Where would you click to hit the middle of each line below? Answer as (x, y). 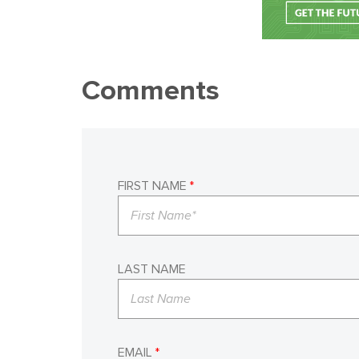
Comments (151, 91)
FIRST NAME (152, 186)
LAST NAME (152, 269)
